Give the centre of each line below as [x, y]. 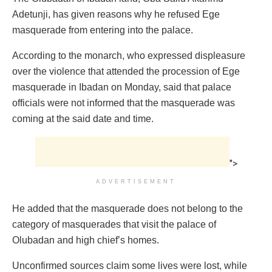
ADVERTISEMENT [136, 181]
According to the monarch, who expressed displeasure [129, 55]
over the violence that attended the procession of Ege [126, 71]
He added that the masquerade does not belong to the [127, 208]
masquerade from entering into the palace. [103, 30]
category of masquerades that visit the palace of [114, 224]
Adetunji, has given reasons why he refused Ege [116, 14]
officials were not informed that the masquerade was [124, 103]
